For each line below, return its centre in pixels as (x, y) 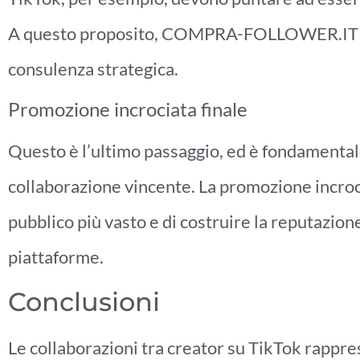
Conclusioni (84, 301)
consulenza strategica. (93, 69)
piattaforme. (56, 257)
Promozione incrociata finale (128, 109)
